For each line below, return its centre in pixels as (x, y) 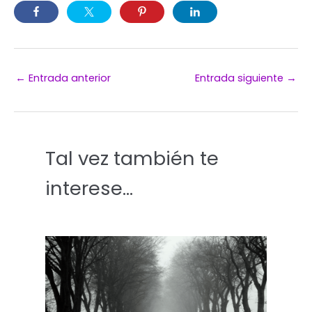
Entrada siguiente (241, 78)
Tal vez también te (132, 158)
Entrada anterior (68, 78)
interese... (89, 188)
